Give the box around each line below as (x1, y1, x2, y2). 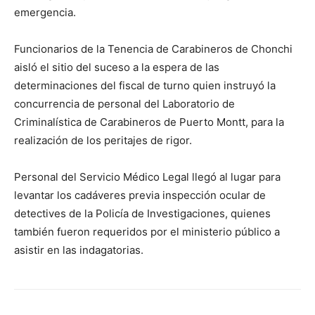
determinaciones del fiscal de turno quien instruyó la (14, 79, 276, 93)
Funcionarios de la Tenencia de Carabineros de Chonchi (14, 42, 292, 56)
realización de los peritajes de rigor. (14, 134, 192, 148)
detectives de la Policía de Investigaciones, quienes (14, 207, 271, 221)
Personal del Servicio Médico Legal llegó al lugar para (14, 170, 281, 184)
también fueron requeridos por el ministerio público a (14, 225, 280, 239)
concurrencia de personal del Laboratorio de (14, 97, 235, 111)
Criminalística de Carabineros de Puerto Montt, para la (14, 115, 284, 129)
